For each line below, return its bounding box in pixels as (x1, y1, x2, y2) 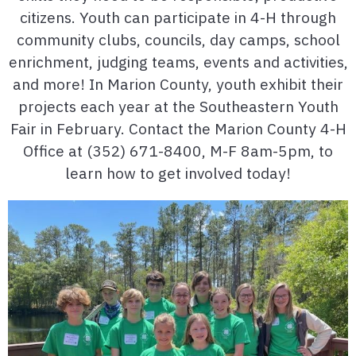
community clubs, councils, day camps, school (16, 29, 340, 50)
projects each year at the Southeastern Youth (17, 96, 339, 117)
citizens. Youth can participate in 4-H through (20, 7, 336, 28)
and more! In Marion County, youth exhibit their (13, 74, 343, 95)
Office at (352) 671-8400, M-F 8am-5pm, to (23, 141, 333, 161)
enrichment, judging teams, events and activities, (8, 52, 348, 72)
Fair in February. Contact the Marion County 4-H (10, 118, 346, 139)
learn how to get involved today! (65, 163, 291, 184)
